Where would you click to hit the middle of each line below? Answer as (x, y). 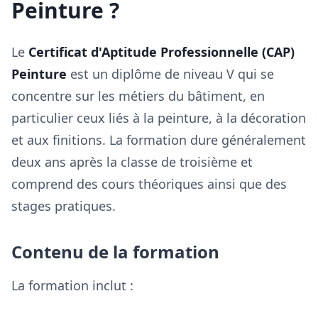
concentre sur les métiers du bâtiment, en (138, 96)
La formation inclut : (72, 285)
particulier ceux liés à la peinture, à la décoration (159, 118)
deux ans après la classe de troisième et (132, 162)
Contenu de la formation (115, 252)
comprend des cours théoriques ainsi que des (149, 184)
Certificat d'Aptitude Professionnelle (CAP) (161, 52)
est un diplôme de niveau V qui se (170, 74)
